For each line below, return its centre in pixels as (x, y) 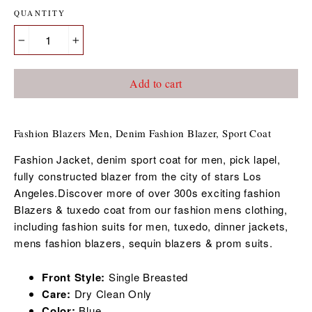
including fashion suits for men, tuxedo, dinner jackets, (151, 226)
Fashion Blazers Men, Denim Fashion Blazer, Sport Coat (142, 133)
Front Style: (73, 278)
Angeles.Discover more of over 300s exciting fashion (147, 193)
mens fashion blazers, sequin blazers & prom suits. (143, 243)
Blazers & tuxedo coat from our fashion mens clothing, (151, 210)
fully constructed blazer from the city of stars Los (138, 176)
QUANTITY (40, 13)
